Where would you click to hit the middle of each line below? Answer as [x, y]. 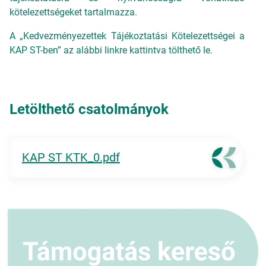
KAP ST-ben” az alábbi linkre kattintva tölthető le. [111, 50]
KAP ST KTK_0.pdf [71, 157]
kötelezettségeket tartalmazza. [73, 12]
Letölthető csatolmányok [89, 109]
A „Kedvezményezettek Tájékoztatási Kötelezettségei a [127, 36]
